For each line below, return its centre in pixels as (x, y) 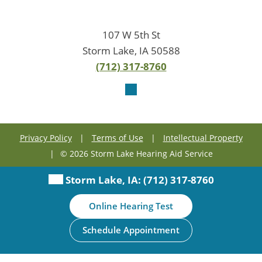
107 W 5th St (131, 35)
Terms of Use (117, 138)
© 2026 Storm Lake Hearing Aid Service (136, 154)
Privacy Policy (46, 138)
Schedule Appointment (131, 230)
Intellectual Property (203, 138)
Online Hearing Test (131, 206)
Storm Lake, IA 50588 (131, 50)
